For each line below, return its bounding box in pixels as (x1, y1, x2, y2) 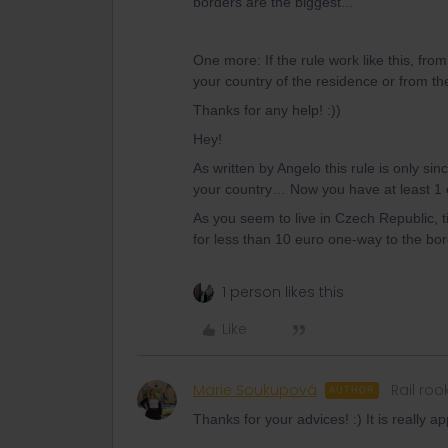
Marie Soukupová (193, 380, 317, 400)
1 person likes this (222, 282, 344, 302)
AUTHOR (329, 385, 375, 395)
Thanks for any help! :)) (193, 102, 341, 118)
